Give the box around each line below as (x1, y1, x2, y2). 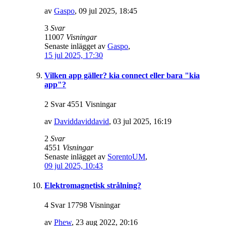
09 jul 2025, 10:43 (44, 161, 103, 170)
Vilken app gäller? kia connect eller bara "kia (44, 71, 200, 80)
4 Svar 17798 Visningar (44, 201, 120, 210)
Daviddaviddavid (54, 117, 109, 126)
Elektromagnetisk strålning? (44, 181, 141, 190)
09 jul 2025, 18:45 (79, 7, 137, 16)
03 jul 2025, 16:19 (113, 117, 172, 126)
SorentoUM (107, 152, 145, 161)
